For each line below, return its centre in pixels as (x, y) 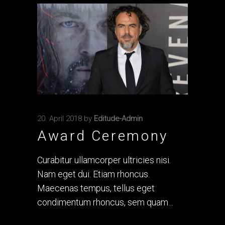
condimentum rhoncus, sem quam (104, 202)
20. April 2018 (60, 119)
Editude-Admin (118, 119)
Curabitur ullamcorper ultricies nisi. (104, 160)
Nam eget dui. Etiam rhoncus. (93, 174)
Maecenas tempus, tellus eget (96, 188)
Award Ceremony (103, 136)
